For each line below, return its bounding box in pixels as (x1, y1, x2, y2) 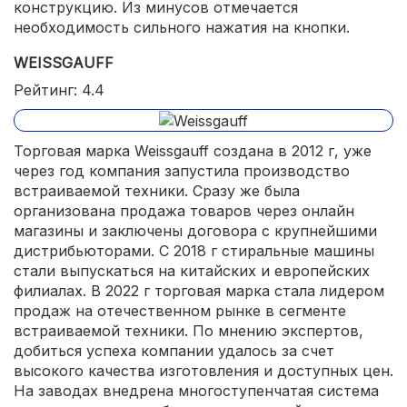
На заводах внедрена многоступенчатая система (14, 382, 379, 401)
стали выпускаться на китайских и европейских (14, 262, 370, 281)
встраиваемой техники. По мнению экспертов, (14, 322, 363, 341)
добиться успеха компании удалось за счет (14, 342, 334, 361)
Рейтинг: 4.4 (14, 80, 104, 99)
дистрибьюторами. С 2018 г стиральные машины (14, 242, 374, 261)
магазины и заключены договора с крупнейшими (14, 222, 377, 241)
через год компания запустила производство (14, 162, 350, 181)
